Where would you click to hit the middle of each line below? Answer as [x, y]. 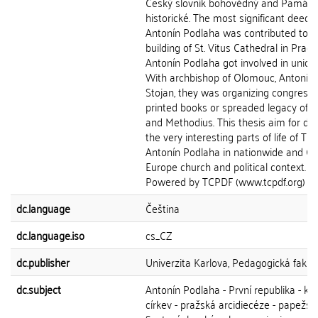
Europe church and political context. [226, 166]
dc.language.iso [50, 235]
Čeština [163, 208]
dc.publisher [43, 262]
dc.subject [39, 289]
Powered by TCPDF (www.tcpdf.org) [225, 181]
